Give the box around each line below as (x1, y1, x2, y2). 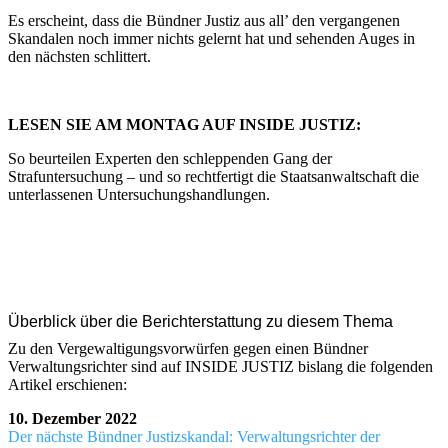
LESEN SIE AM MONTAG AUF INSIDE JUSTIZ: (8, 115, 361, 133)
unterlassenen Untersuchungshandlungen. (8, 185, 270, 203)
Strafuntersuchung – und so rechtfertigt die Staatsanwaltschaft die (8, 167, 419, 185)
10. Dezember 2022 (8, 409, 137, 427)
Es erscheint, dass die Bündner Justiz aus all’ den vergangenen (8, 11, 400, 29)
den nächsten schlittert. (8, 47, 151, 65)
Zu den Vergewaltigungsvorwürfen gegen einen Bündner (8, 339, 368, 357)
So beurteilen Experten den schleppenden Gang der (8, 149, 332, 167)
